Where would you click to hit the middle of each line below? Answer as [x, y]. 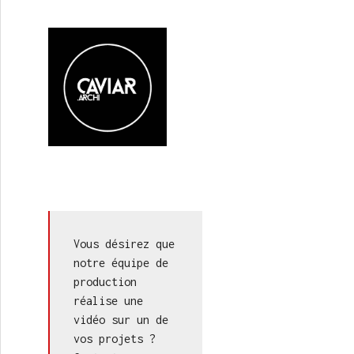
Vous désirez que [124, 244]
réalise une [108, 301]
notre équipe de [121, 263]
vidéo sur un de [121, 320]
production [105, 282]
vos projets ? [115, 339]
